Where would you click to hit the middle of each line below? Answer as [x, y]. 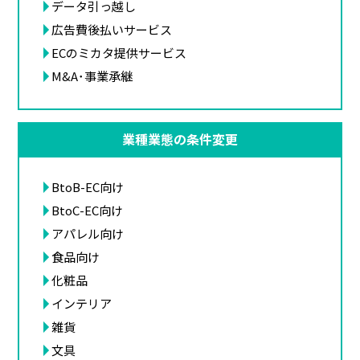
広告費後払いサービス [112, 29]
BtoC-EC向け [88, 210]
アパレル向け [88, 233]
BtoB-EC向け [88, 186]
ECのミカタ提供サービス [119, 52]
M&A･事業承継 [92, 76]
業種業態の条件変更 [180, 139]
